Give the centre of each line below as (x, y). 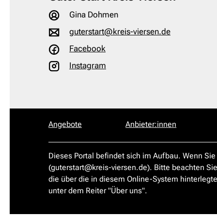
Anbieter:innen (151, 124)
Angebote (65, 124)
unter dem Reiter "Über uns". (98, 191)
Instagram (88, 66)
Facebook (87, 49)
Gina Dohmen (93, 15)
